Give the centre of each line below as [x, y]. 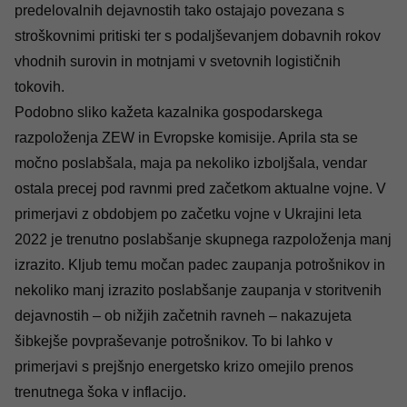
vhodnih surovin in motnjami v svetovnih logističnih [178, 61]
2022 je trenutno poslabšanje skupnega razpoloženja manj [203, 239]
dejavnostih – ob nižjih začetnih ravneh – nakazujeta [183, 315]
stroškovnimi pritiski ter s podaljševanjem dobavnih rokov [198, 35]
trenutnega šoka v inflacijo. [100, 392]
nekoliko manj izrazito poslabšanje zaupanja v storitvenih [198, 290]
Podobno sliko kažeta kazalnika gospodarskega [169, 112]
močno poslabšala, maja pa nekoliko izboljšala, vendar [191, 163]
